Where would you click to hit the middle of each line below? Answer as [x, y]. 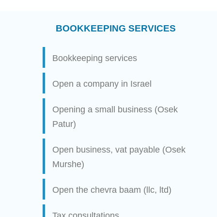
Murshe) [68, 164]
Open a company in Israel [102, 84]
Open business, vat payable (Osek [119, 150]
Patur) [64, 124]
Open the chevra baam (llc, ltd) [112, 190]
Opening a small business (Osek [115, 109]
